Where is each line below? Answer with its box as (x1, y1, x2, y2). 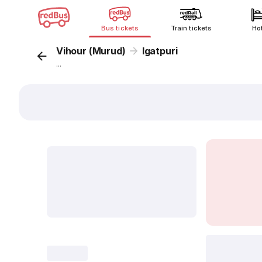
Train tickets (171, 24, 212, 32)
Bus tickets (101, 24, 139, 32)
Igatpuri (142, 45, 178, 57)
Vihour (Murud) (56, 45, 126, 57)
